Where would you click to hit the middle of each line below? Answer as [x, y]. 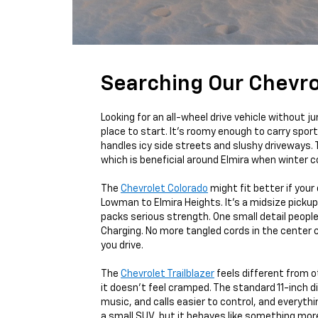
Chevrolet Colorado [164, 189]
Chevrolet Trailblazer [168, 274]
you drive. [122, 246]
